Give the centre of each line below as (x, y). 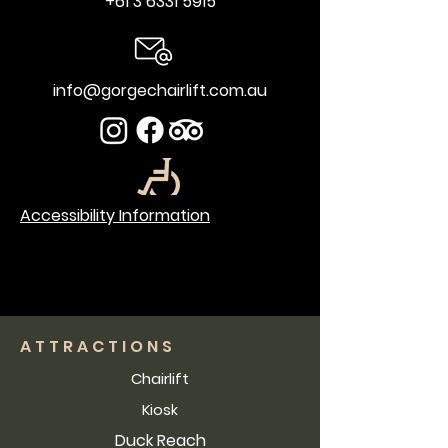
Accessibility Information (115, 215)
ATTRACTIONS (98, 346)
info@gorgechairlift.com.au (160, 90)
